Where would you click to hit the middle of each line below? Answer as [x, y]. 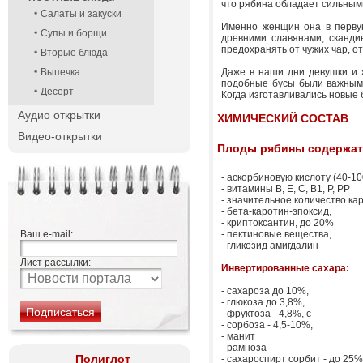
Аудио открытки [59, 115]
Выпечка [60, 72]
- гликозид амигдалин [270, 246]
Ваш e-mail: [47, 234]
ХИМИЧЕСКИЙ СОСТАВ [283, 118]
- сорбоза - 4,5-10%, [267, 325]
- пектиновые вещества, [276, 234]
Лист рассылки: [56, 263]
